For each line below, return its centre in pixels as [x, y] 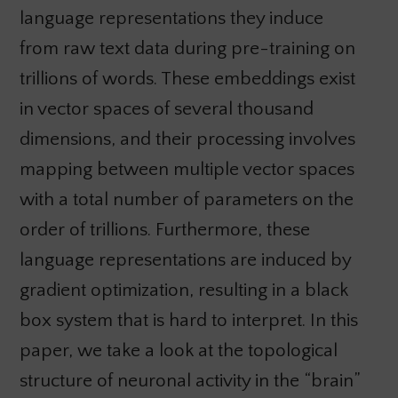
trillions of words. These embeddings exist [187, 79]
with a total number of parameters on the [186, 200]
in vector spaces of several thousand [166, 109]
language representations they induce [171, 19]
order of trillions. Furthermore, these [164, 230]
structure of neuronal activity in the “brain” [190, 381]
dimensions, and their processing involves [187, 139]
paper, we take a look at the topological [178, 351]
